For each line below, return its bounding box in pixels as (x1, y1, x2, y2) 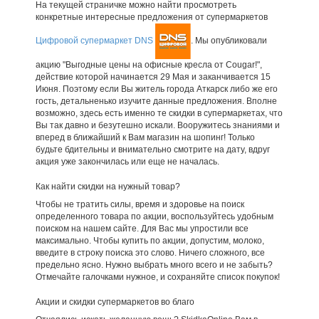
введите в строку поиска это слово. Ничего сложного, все (35, 247, 265, 258)
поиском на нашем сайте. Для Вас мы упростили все (35, 223, 249, 234)
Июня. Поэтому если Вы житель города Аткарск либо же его (35, 83, 278, 94)
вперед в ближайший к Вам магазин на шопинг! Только (35, 132, 255, 142)
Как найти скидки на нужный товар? (35, 181, 180, 192)
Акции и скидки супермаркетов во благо (35, 296, 194, 307)
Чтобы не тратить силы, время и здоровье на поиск (35, 199, 244, 209)
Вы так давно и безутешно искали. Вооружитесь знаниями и (35, 120, 280, 130)
